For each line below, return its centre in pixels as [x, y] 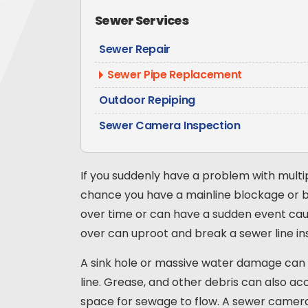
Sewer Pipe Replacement [175, 75]
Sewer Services [142, 21]
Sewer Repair [135, 49]
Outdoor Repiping [147, 100]
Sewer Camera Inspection [170, 126]
